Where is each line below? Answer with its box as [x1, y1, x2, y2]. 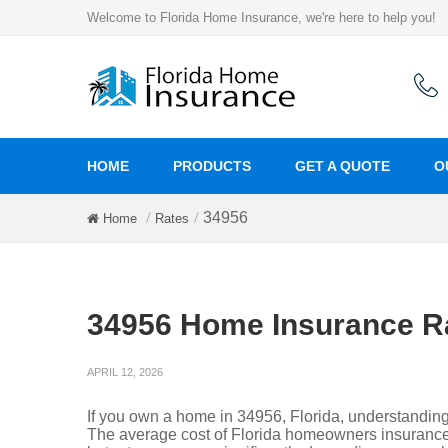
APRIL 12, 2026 [87, 366, 163, 378]
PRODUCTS [173, 158, 251, 174]
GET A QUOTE [295, 158, 390, 174]
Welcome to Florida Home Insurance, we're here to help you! [87, 10, 436, 25]
